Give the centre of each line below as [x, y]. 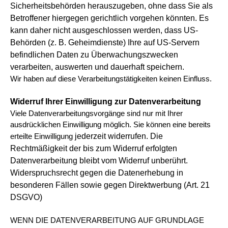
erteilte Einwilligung [42, 136]
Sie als [200, 6]
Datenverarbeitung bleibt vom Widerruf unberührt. [99, 161]
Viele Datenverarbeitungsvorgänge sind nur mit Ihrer [96, 113]
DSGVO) [26, 197]
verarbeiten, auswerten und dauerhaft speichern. [97, 67]
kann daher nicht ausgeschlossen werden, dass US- [104, 30]
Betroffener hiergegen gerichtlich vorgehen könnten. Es [109, 18]
